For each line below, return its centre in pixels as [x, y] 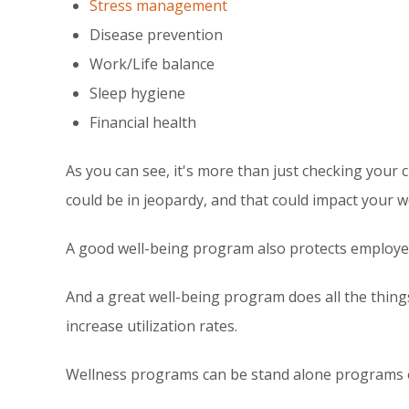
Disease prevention [157, 34]
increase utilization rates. [152, 325]
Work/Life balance [152, 63]
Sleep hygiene [138, 93]
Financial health [143, 122]
